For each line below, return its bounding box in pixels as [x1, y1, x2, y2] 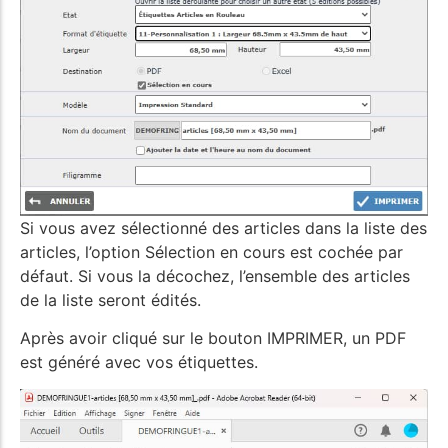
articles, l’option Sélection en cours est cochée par [20, 242, 403, 262]
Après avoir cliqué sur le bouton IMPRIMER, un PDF [20, 328, 406, 349]
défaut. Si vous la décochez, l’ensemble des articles [20, 266, 410, 286]
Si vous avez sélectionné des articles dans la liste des [20, 218, 427, 238]
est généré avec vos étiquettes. [20, 352, 258, 373]
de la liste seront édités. [20, 290, 201, 310]
